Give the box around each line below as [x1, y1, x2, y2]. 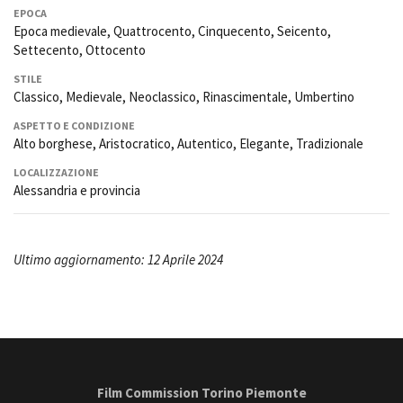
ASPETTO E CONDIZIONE [13, 119, 135, 133]
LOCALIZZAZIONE [13, 166, 99, 180]
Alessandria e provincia [13, 182, 140, 200]
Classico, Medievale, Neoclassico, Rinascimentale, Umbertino [13, 88, 354, 106]
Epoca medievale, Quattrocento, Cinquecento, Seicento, [13, 22, 331, 40]
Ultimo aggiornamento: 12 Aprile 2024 [13, 251, 223, 269]
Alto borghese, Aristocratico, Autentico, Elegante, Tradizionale [13, 135, 363, 153]
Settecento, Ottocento [13, 41, 146, 59]
